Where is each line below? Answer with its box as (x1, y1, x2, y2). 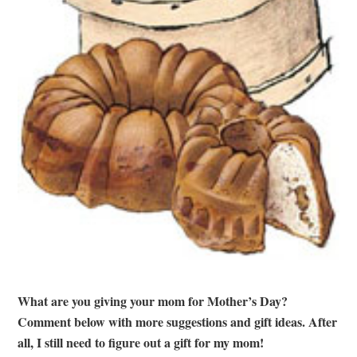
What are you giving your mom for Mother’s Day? (18, 291, 288, 310)
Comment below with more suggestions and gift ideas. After (18, 312, 338, 331)
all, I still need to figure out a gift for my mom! (18, 332, 265, 351)
